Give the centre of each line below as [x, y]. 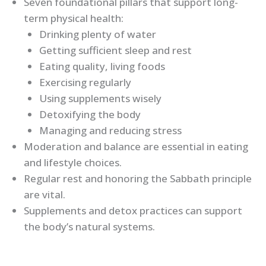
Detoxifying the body [90, 115]
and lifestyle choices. [73, 163]
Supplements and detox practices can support [133, 211]
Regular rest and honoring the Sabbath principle [138, 179]
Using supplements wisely [100, 99]
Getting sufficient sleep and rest [115, 50]
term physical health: [74, 18]
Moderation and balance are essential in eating [136, 147]
